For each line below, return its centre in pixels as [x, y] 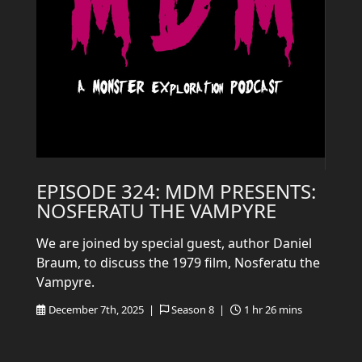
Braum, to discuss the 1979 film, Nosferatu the [178, 263]
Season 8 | [200, 309]
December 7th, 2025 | [102, 309]
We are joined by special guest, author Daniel [174, 243]
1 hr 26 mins [273, 309]
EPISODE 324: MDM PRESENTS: [176, 191]
